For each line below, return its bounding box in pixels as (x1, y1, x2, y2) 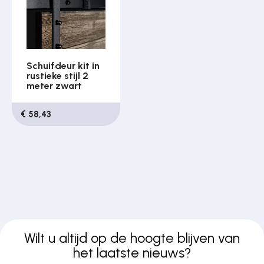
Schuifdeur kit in (27, 60, 100, 71)
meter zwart (27, 80, 82, 91)
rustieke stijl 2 (27, 70, 89, 81)
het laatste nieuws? (73, 245, 191, 262)
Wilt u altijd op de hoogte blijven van (24, 230, 240, 247)
